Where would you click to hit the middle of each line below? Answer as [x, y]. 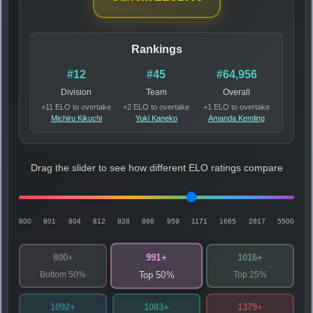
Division [77, 92]
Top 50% [156, 275]
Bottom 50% [63, 274]
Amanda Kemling [237, 118]
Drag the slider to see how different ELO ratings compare [156, 168]
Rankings [156, 49]
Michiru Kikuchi [76, 118]
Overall [237, 92]
